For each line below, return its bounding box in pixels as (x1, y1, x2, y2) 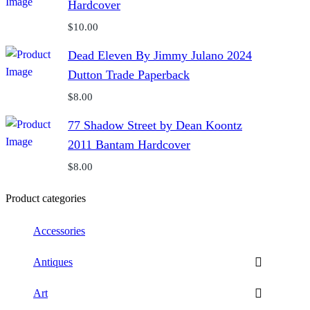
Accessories (33, 224, 85, 237)
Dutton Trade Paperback (68, 68, 190, 82)
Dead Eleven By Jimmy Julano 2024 (68, 48, 252, 63)
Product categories (6, 192, 86, 205)
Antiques (33, 255, 73, 268)
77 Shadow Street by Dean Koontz (68, 118, 242, 133)
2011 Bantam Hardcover (68, 138, 190, 152)
